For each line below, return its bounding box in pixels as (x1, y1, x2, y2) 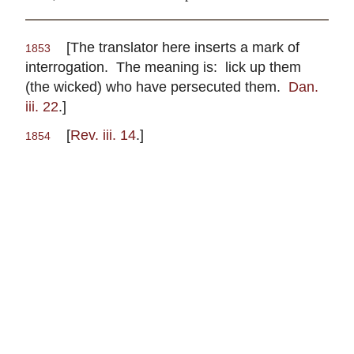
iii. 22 (25, 98, 58, 115)
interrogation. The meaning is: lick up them (25, 58, 301, 76)
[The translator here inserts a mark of (51, 39, 299, 56)
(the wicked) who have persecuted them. (25, 78, 288, 96)
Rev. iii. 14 (70, 126, 136, 144)
